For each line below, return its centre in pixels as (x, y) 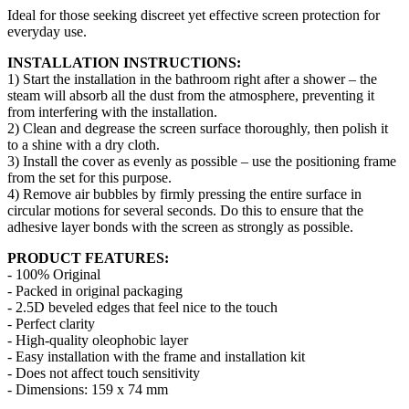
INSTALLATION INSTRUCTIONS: (124, 62)
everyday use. (47, 31)
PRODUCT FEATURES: (88, 257)
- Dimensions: (49, 389)
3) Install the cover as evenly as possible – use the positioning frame (202, 161)
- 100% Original (54, 274)
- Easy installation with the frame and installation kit (156, 356)
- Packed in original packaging (95, 290)
